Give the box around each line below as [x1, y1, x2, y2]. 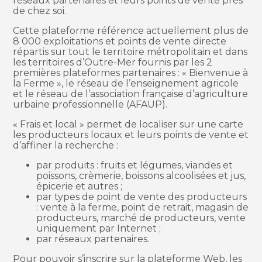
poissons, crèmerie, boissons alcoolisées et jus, [36, 170, 246, 181]
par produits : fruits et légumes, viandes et [36, 159, 233, 171]
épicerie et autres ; [36, 180, 123, 192]
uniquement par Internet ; [36, 222, 161, 234]
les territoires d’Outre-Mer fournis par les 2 [13, 56, 213, 68]
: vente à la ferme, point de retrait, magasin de [36, 201, 249, 213]
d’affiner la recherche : [13, 139, 119, 151]
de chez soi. [13, 5, 67, 16]
